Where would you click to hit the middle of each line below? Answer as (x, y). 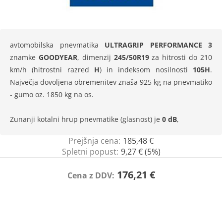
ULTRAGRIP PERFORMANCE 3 (158, 45)
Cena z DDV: (91, 175)
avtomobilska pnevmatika (57, 45)
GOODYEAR (58, 57)
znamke (24, 57)
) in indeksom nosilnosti (146, 70)
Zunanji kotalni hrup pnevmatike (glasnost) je (86, 119)
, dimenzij (95, 57)
